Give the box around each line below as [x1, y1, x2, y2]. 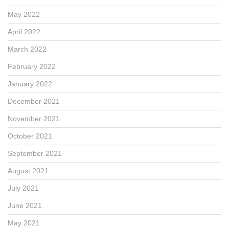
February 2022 [8, 62, 56, 71]
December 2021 [8, 97, 60, 105]
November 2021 [8, 114, 60, 123]
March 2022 [8, 44, 47, 53]
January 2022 [8, 79, 52, 88]
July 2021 [8, 184, 39, 192]
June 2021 [8, 201, 42, 210]
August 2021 [8, 166, 49, 175]
